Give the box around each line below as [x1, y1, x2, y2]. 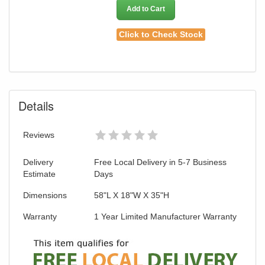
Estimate [23, 169, 56, 179]
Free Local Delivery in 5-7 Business [94, 157, 227, 167]
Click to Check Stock [119, 30, 203, 40]
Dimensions [23, 190, 67, 200]
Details [18, 96, 54, 114]
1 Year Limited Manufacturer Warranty [94, 211, 237, 221]
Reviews [23, 130, 54, 140]
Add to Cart [127, 5, 165, 14]
